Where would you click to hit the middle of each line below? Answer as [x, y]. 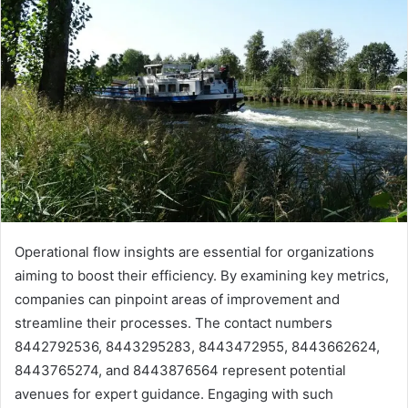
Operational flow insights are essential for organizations [194, 252]
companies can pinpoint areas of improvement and [177, 300]
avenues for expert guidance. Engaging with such [174, 394]
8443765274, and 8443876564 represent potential [180, 371]
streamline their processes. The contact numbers [173, 323]
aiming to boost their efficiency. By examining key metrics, [202, 276]
